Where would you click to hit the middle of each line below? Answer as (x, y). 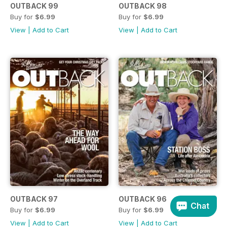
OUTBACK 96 (143, 199)
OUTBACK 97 (34, 199)
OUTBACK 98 (143, 6)
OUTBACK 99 (34, 6)
